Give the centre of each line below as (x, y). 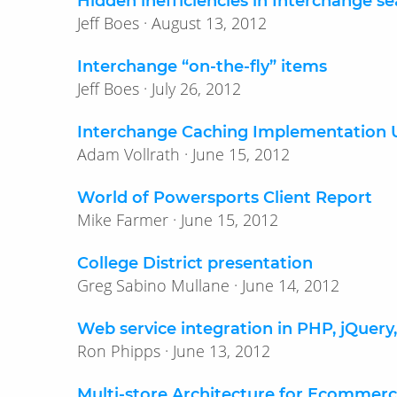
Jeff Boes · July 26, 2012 (196, 89)
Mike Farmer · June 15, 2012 (230, 220)
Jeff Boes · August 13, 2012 (209, 23)
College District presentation (195, 264)
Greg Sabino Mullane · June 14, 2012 (291, 286)
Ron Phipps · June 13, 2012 (222, 351)
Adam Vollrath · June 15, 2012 (241, 155)
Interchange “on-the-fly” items (202, 67)
